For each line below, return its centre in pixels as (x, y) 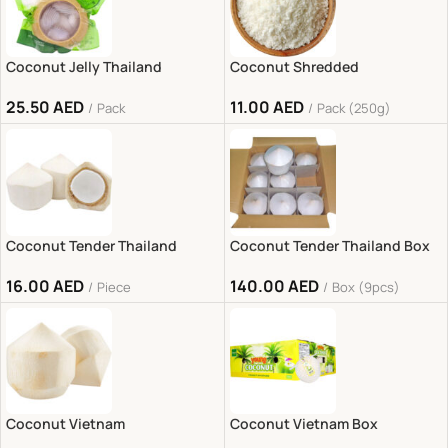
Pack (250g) (353, 108)
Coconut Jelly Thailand (84, 67)
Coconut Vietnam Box (303, 423)
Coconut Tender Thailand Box (329, 245)
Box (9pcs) (365, 286)
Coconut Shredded (294, 67)
